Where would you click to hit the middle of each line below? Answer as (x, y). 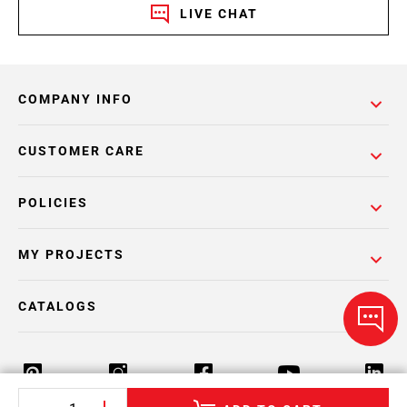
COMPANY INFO (75, 99)
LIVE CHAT (219, 14)
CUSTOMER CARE (81, 151)
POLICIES (53, 203)
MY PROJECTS (71, 254)
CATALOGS (58, 306)
